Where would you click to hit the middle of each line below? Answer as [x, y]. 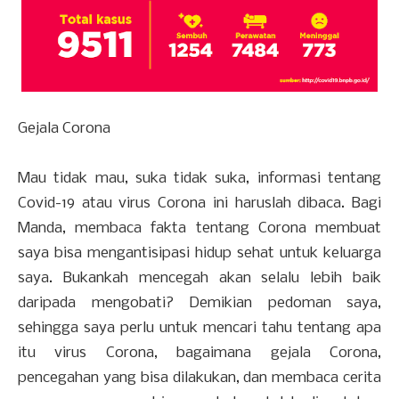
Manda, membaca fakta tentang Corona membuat [199, 229]
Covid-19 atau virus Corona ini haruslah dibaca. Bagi [199, 204]
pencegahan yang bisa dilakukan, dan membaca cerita [199, 379]
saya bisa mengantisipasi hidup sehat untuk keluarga [199, 254]
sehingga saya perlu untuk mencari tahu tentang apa [199, 329]
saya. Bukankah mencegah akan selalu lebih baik [199, 279]
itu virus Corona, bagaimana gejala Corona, [199, 354]
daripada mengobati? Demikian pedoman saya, [199, 304]
